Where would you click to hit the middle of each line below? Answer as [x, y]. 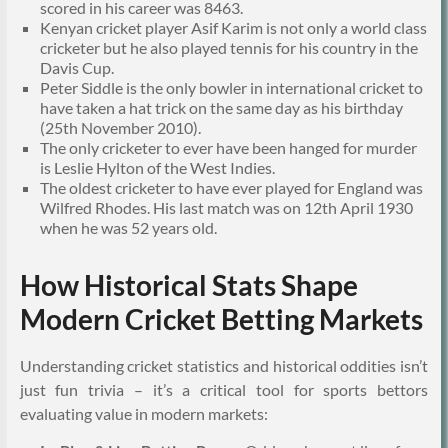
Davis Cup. [76, 68]
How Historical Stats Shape [188, 285]
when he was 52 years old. [128, 228]
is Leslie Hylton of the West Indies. [157, 168]
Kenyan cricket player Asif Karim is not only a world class [233, 28]
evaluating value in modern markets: [143, 414]
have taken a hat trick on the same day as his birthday [221, 108]
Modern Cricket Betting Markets [221, 319]
